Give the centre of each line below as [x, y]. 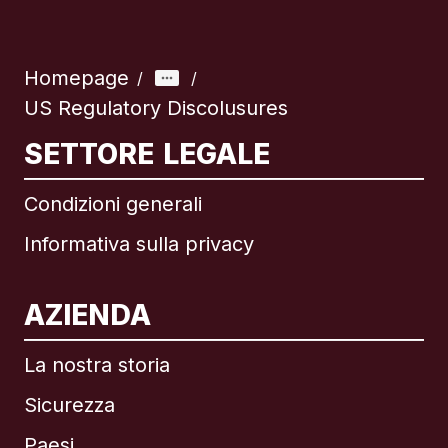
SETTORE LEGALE [147, 154]
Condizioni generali [113, 204]
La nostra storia [97, 365]
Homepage [76, 78]
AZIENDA [87, 315]
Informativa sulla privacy [139, 244]
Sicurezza [69, 405]
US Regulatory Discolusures [156, 108]
